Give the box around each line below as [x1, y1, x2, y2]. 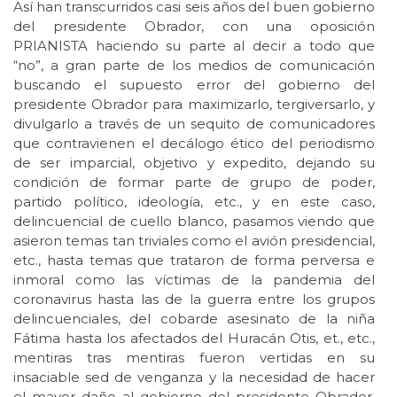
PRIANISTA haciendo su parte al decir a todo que [13, 37, 375, 55]
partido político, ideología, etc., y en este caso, [13, 193, 375, 211]
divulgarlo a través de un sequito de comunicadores [13, 115, 375, 133]
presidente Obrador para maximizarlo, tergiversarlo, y [13, 96, 375, 113]
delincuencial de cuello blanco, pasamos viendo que [13, 213, 375, 230]
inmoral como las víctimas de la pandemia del [13, 271, 375, 289]
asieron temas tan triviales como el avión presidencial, [13, 232, 375, 250]
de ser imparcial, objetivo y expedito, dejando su [13, 154, 375, 172]
